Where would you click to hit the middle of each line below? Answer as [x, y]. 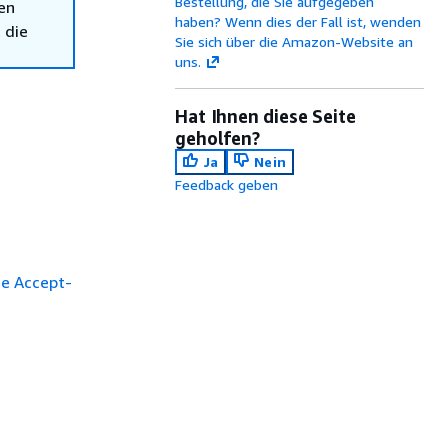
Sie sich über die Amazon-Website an [294, 41]
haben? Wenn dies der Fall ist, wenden [298, 21]
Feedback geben [227, 184]
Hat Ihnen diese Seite [265, 116]
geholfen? [217, 138]
